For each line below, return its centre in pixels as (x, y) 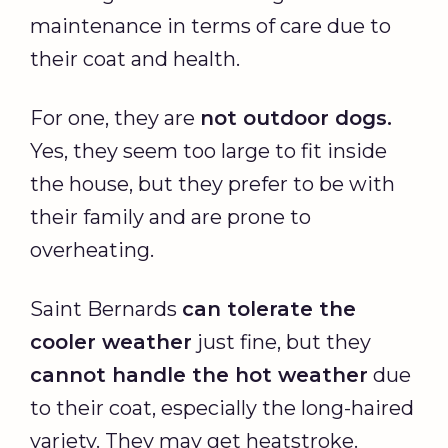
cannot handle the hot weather (199, 375)
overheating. (92, 250)
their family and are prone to (170, 217)
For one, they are (115, 118)
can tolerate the (269, 309)
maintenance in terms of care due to (210, 26)
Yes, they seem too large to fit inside (208, 151)
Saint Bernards (106, 309)
